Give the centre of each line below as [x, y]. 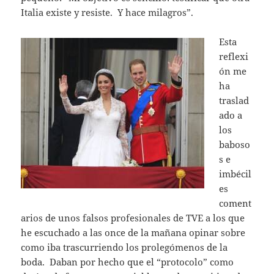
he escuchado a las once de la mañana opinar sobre [133, 233]
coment [235, 203]
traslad [234, 101]
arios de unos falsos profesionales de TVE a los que [133, 218]
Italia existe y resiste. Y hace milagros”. [107, 13]
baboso [235, 145]
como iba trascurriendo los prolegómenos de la [124, 247]
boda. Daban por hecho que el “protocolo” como [128, 262]
